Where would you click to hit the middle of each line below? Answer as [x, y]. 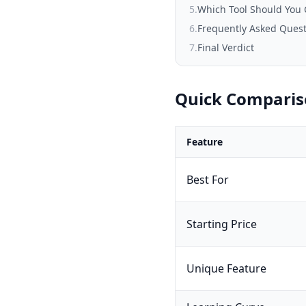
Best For [208, 180]
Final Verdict [226, 48]
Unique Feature [226, 269]
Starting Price [222, 224]
